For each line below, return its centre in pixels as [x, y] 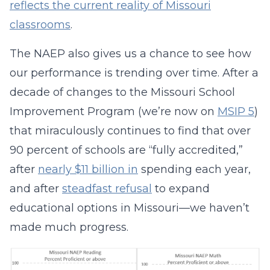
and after [36, 189]
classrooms [40, 25]
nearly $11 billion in [88, 169]
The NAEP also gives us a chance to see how [130, 54]
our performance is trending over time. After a [134, 73]
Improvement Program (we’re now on [114, 111]
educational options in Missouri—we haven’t [130, 208]
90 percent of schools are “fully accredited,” [126, 150]
